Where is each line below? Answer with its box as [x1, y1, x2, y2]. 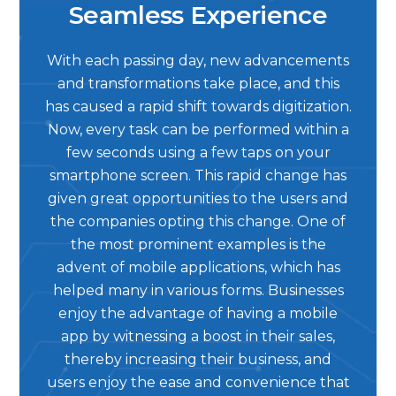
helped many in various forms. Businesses [52, 282, 344, 299]
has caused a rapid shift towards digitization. [44, 98, 352, 115]
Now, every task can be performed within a [47, 121, 349, 138]
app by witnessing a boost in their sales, [61, 328, 335, 345]
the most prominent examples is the [70, 236, 326, 253]
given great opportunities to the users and [48, 190, 348, 207]
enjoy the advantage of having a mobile [58, 305, 338, 322]
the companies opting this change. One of [50, 213, 346, 230]
